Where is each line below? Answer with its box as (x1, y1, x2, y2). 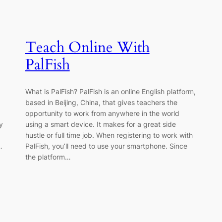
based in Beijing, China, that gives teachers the (25, 98, 177, 107)
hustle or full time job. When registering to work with (25, 130, 193, 139)
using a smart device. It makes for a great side (25, 119, 176, 128)
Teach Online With (25, 38, 150, 58)
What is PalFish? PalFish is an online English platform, (25, 87, 196, 96)
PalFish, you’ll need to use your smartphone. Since (25, 141, 187, 150)
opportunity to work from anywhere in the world (25, 109, 179, 117)
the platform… (25, 152, 71, 161)
